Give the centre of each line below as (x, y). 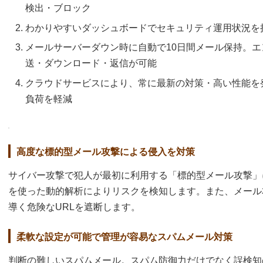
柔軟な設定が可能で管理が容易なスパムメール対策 (124, 237)
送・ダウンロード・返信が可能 (91, 63)
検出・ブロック (58, 8)
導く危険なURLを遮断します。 (74, 207)
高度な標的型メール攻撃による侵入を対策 (106, 151)
